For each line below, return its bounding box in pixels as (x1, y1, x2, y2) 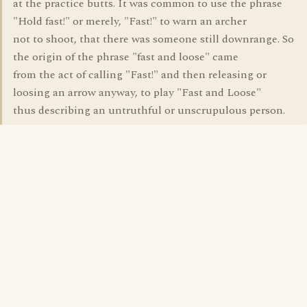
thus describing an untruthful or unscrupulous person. (13, 102, 285, 119)
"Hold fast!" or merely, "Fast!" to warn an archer (13, 13, 247, 29)
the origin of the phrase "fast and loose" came (13, 49, 238, 65)
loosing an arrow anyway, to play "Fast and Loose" (13, 84, 261, 101)
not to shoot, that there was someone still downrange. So (13, 31, 294, 47)
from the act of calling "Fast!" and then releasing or (13, 66, 267, 83)
